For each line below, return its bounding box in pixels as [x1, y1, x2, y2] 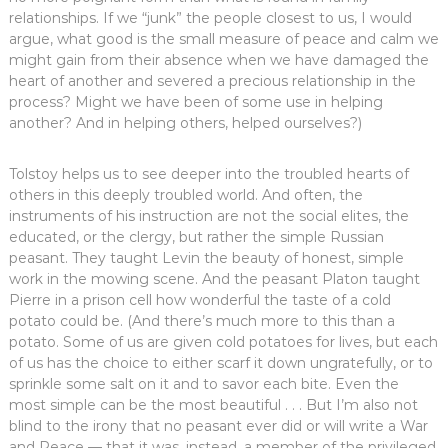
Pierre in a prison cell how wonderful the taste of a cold [8, 291, 391, 310]
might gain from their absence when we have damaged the [8, 51, 429, 70]
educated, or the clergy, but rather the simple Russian [8, 228, 384, 247]
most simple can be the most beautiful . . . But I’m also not [8, 396, 418, 415]
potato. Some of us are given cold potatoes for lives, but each [8, 333, 438, 352]
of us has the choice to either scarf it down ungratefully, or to [8, 354, 433, 373]
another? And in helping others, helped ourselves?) [8, 114, 362, 133]
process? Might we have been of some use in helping [8, 93, 383, 112]
